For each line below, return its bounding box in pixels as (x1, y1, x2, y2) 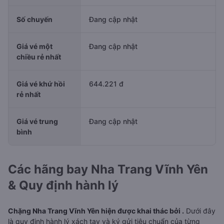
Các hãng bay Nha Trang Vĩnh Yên (8, 162, 208, 176)
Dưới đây (184, 206, 215, 215)
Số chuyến (16, 15, 52, 23)
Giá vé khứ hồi (16, 79, 65, 88)
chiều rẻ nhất (16, 52, 61, 61)
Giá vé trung (16, 117, 58, 125)
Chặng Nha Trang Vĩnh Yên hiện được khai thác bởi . (8, 206, 184, 215)
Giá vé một (16, 42, 52, 50)
